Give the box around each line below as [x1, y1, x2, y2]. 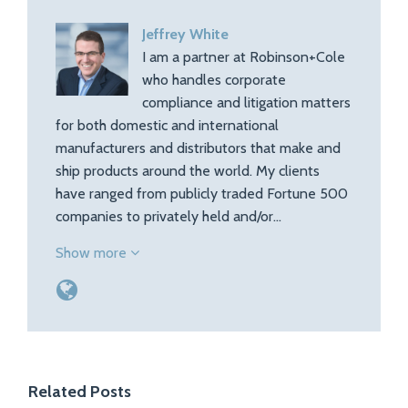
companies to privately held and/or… [56, 208, 281, 225]
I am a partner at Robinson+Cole [142, 48, 345, 66]
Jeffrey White [142, 25, 229, 43]
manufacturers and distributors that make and [56, 139, 341, 157]
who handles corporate [142, 71, 286, 88]
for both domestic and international [56, 117, 279, 134]
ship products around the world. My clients [56, 162, 320, 179]
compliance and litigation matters [142, 94, 351, 111]
